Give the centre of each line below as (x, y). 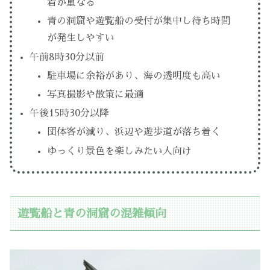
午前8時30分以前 (67, 57)
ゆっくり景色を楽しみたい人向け (120, 151)
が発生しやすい (81, 38)
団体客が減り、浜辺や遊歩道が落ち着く (134, 132)
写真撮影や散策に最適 (96, 95)
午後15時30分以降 (70, 114)
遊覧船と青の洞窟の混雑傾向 (92, 213)
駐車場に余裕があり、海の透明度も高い (134, 76)
